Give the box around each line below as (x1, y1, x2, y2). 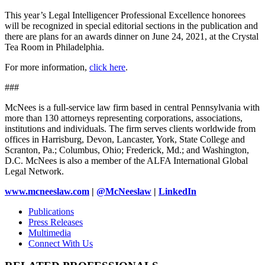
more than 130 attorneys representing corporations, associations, (5, 112, 243, 123)
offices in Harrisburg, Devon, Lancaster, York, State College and (5, 134, 245, 144)
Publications (28, 206, 74, 216)
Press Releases (28, 216, 83, 227)
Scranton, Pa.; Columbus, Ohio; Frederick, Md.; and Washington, (5, 144, 249, 155)
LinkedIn (159, 186, 196, 196)
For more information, (5, 62, 89, 72)
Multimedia (28, 227, 71, 238)
